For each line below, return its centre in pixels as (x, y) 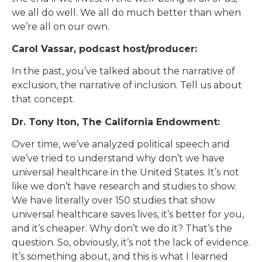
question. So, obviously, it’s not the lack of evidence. (131, 243)
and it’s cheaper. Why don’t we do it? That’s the (122, 229)
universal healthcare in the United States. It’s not (125, 173)
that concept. (43, 99)
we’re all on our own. (61, 26)
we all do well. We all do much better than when (126, 12)
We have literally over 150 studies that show (113, 201)
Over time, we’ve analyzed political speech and (121, 144)
